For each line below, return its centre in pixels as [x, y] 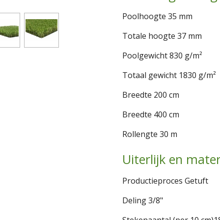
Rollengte [140, 134]
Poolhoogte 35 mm [157, 16]
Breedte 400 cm [151, 114]
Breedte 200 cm [151, 95]
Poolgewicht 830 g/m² [162, 55]
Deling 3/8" [143, 200]
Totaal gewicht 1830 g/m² [169, 75]
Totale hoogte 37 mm [162, 36]
